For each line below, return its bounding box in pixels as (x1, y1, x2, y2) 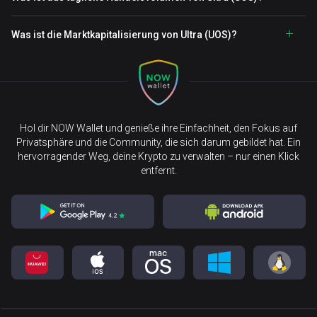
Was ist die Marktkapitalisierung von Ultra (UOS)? (11, 29, 237, 40)
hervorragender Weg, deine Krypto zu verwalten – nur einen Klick (18, 151, 299, 162)
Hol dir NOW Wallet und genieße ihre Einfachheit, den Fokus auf (20, 122, 297, 134)
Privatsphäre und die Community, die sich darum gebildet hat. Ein (16, 137, 301, 148)
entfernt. (140, 165, 177, 176)
